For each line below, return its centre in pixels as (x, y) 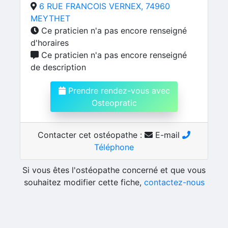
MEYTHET (50, 18)
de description (58, 67)
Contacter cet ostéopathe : (91, 135)
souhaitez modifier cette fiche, (84, 182)
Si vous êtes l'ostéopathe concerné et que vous (114, 170)
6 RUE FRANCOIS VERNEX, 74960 (105, 6)
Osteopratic (114, 103)
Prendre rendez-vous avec (118, 91)
